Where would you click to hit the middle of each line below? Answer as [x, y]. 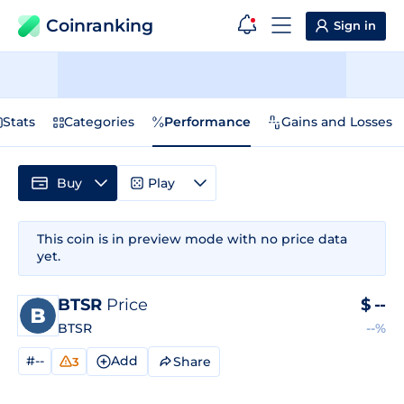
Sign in [355, 25]
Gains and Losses [337, 122]
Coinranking [100, 26]
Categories [99, 122]
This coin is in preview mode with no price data [192, 239]
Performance [207, 122]
